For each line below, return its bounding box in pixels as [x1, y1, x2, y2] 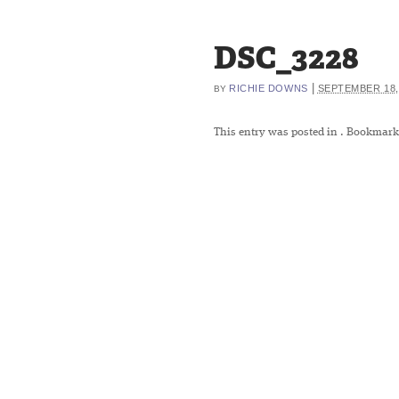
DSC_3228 [214, 37, 359, 78]
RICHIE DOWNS [229, 83, 308, 94]
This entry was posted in [214, 126, 340, 138]
